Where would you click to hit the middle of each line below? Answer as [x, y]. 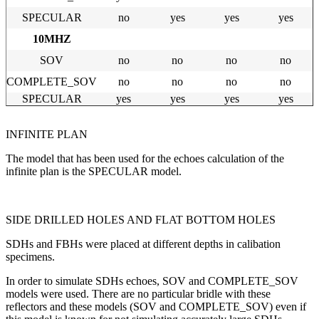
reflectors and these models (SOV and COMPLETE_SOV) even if [156, 307]
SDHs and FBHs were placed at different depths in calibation [143, 244]
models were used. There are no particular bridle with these [138, 294]
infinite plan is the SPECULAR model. [94, 172]
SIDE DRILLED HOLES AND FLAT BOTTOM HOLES [141, 220]
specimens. [30, 257]
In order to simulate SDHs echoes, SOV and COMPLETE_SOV [152, 281]
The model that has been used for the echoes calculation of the [145, 159]
